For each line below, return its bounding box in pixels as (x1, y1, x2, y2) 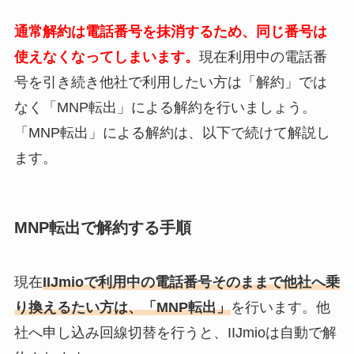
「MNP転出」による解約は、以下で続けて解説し (13, 124, 330, 141)
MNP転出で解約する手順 (13, 218, 191, 236)
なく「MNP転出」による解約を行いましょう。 (13, 99, 316, 115)
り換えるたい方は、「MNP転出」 (13, 299, 231, 316)
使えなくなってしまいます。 (13, 48, 199, 65)
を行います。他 (230, 299, 330, 316)
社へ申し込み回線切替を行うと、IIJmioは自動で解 (13, 325, 337, 341)
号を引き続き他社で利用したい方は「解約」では (13, 73, 327, 90)
